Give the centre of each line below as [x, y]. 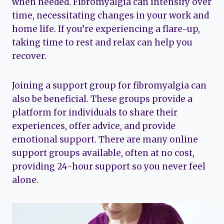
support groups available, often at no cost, [103, 153]
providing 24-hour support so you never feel [109, 166]
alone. [25, 180]
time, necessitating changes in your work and [110, 15]
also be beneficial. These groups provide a [102, 99]
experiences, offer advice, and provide [94, 126]
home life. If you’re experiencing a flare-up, [106, 29]
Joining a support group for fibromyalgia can [109, 85]
